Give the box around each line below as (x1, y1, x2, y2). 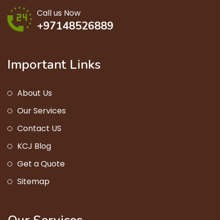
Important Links (7, 56, 101, 74)
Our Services (17, 105, 66, 117)
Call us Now (37, 7, 81, 19)
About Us (17, 87, 52, 99)
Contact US (17, 123, 61, 135)
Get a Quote (17, 158, 65, 170)
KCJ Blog (17, 140, 51, 152)
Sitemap (17, 176, 50, 188)
